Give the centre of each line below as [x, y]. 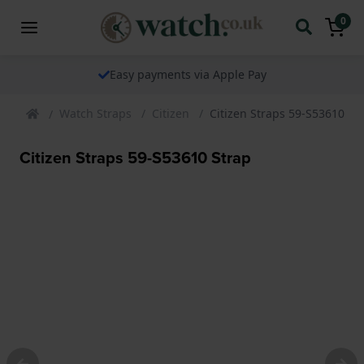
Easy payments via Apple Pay [188, 74]
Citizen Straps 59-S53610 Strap [135, 157]
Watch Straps [95, 113]
